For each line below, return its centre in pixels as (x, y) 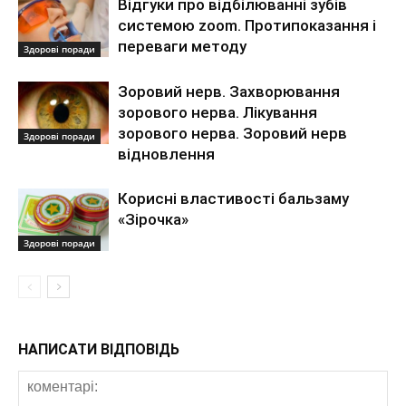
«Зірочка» (153, 219)
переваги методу (182, 46)
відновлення (166, 154)
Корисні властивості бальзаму (233, 198)
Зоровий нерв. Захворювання (229, 92)
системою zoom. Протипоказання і (247, 25)
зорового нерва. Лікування (217, 112)
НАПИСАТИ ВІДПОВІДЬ (99, 349)
